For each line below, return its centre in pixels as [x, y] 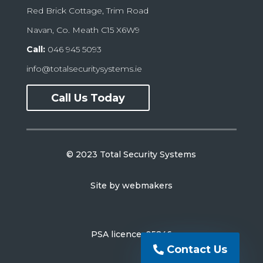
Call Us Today [88, 98]
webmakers [147, 186]
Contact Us [197, 249]
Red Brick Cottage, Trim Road [87, 11]
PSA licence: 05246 [131, 235]
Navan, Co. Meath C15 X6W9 [83, 30]
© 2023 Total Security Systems [131, 155]
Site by [106, 186]
